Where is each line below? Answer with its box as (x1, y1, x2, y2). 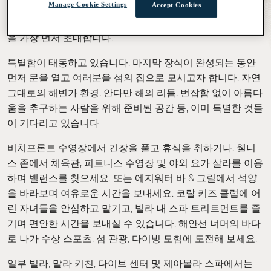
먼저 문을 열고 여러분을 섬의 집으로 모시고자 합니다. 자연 (7, 72, 261, 83)
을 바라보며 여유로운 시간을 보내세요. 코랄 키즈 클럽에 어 (7, 188, 261, 199)
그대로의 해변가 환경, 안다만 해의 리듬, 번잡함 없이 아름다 (7, 87, 263, 99)
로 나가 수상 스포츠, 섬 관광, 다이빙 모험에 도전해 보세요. (7, 233, 262, 244)
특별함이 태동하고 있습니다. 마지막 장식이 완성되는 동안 (7, 57, 256, 68)
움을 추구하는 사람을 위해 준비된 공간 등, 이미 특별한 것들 (7, 102, 263, 114)
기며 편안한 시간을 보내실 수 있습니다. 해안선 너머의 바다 (7, 218, 261, 229)
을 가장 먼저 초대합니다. (7, 32, 113, 44)
